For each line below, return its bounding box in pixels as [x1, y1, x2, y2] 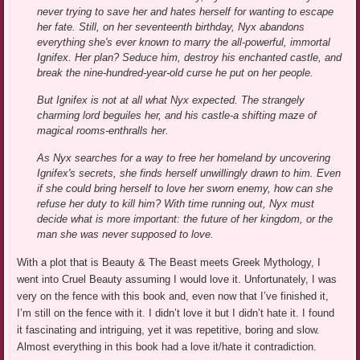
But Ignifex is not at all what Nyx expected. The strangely [37, 94, 305, 107]
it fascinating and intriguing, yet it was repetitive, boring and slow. [17, 324, 321, 337]
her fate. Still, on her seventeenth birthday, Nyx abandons [37, 21, 305, 34]
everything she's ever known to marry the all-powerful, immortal [37, 36, 331, 49]
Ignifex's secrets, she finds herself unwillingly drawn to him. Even [37, 167, 342, 180]
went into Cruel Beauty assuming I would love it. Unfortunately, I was [17, 273, 337, 286]
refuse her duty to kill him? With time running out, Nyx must [37, 198, 315, 211]
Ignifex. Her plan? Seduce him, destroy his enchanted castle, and [37, 51, 342, 64]
